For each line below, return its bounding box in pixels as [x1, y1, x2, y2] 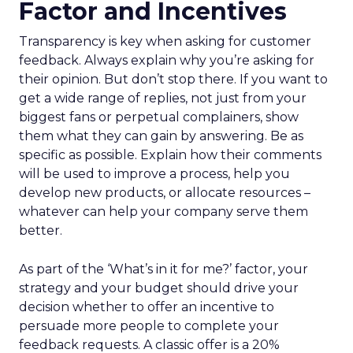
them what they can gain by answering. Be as [19, 128, 303, 143]
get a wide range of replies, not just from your [19, 91, 307, 106]
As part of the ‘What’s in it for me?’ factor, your [19, 262, 308, 277]
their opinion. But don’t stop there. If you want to [19, 72, 328, 87]
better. [19, 223, 62, 238]
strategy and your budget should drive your [19, 281, 299, 295]
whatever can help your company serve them [19, 204, 308, 219]
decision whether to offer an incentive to [19, 299, 274, 314]
